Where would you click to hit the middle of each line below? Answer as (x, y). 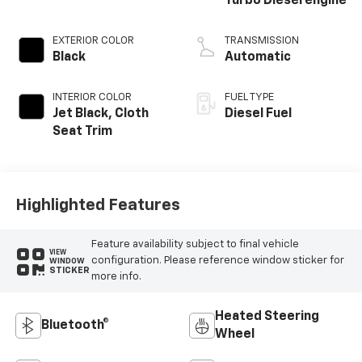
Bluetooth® (75, 325)
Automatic (258, 57)
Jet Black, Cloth (100, 114)
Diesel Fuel (258, 114)
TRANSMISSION (262, 40)
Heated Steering (267, 316)
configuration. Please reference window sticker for (217, 261)
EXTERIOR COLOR (93, 40)
